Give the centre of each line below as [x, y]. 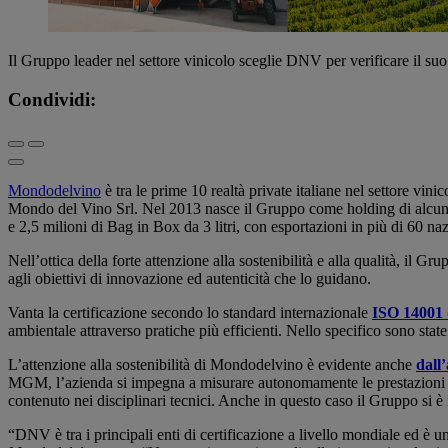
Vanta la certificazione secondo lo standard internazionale [190, 312]
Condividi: [52, 99]
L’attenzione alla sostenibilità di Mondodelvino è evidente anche [212, 364]
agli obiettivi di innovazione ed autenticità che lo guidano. [191, 278]
